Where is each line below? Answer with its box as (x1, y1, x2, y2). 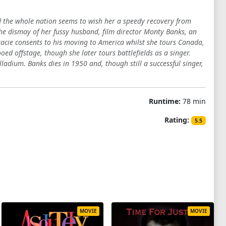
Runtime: (148, 96, 181, 106)
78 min (180, 96, 206, 106)
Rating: (164, 115, 190, 125)
